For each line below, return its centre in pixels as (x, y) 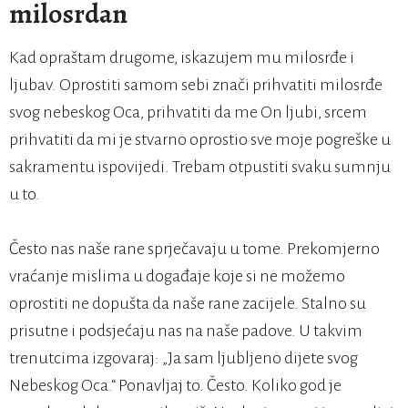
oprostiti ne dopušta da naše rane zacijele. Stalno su (188, 304)
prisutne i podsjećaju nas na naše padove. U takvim (186, 331)
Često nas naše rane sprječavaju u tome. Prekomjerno (194, 249)
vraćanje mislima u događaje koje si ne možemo (177, 276)
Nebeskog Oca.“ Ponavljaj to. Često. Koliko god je (175, 386)
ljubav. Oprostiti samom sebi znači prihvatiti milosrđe (196, 85)
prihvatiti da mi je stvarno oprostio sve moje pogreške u (200, 140)
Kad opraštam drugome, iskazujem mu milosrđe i (182, 58)
